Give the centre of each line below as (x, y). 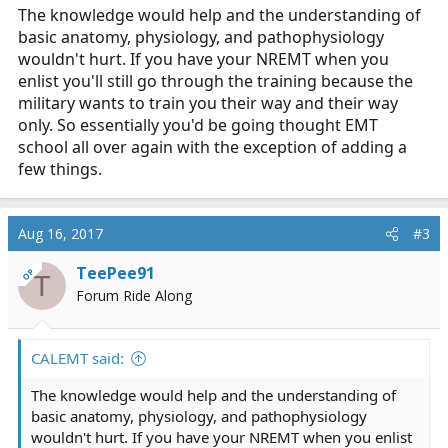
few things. (60, 169)
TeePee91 (115, 273)
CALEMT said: (77, 358)
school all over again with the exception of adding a (212, 147)
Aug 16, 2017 (60, 233)
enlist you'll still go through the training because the (215, 81)
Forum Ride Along (134, 295)
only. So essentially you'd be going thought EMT (198, 125)
